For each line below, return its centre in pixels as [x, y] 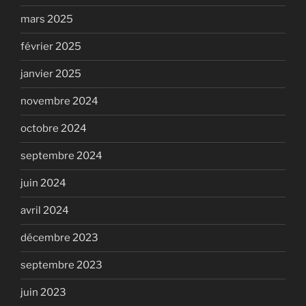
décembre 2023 [59, 238]
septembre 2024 [61, 156]
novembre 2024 [59, 101]
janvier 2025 [51, 74]
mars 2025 [47, 19]
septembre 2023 [61, 265]
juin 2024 [43, 183]
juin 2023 [43, 292]
